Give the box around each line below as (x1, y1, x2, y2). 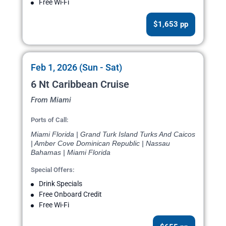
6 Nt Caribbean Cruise (31, 78, 129, 91)
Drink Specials (39, 180, 82, 188)
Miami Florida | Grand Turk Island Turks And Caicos (31, 130, 195, 139)
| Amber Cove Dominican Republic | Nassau (31, 139, 170, 148)
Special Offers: (31, 166, 75, 174)
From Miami (31, 95, 71, 105)
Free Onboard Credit (39, 190, 102, 199)
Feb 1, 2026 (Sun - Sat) (31, 62, 122, 73)
